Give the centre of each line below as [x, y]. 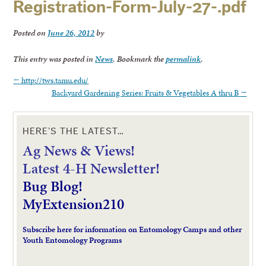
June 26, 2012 [71, 32]
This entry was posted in [54, 59]
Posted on [31, 32]
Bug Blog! [53, 186]
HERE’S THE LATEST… [74, 132]
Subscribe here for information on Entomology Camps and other [132, 229]
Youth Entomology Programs [72, 240]
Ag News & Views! [79, 151]
